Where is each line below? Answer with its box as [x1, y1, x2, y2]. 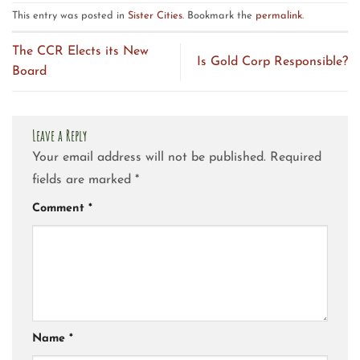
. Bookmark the [182, 10, 256, 22]
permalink [256, 10, 302, 22]
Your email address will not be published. [32, 151, 266, 165]
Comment [32, 202, 88, 215]
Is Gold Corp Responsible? [197, 55, 348, 68]
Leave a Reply [32, 125, 90, 146]
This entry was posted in [12, 10, 128, 22]
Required [270, 151, 321, 165]
